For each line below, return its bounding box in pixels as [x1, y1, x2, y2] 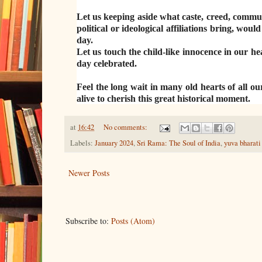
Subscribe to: [65, 215, 111, 227]
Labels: [70, 138, 95, 149]
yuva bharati [224, 138, 261, 149]
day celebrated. [76, 58, 137, 68]
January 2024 [95, 138, 133, 149]
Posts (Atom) [111, 215, 155, 227]
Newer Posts [68, 167, 109, 179]
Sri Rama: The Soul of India [137, 138, 220, 149]
